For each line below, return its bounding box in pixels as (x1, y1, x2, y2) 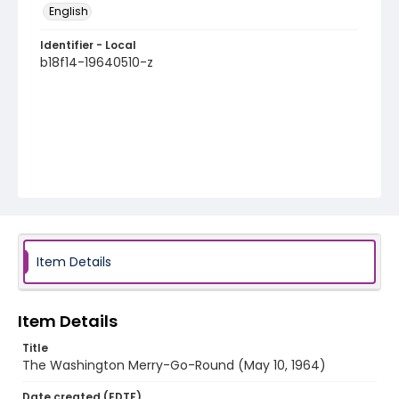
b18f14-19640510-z (40, 53, 153, 71)
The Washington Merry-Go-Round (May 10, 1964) (22, 356, 326, 374)
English (49, 4, 88, 19)
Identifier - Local (40, 37, 136, 53)
